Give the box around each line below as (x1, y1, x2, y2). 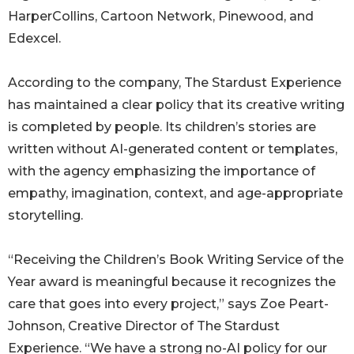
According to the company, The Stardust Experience (8, 74, 341, 90)
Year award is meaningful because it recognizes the (8, 273, 336, 289)
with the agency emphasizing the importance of (8, 163, 315, 179)
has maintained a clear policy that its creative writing (8, 96, 345, 112)
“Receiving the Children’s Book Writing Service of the (8, 251, 344, 267)
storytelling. (8, 207, 83, 223)
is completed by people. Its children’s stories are (8, 119, 316, 134)
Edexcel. (8, 30, 61, 46)
